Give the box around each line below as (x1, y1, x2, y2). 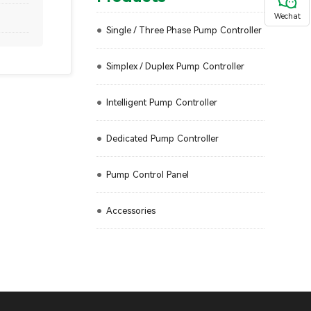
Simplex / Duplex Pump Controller (106, 60, 244, 72)
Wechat (274, 12, 301, 21)
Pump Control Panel (106, 169, 189, 180)
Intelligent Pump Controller (106, 96, 217, 108)
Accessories (106, 205, 155, 216)
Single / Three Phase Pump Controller (106, 24, 262, 35)
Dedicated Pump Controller (106, 133, 219, 144)
